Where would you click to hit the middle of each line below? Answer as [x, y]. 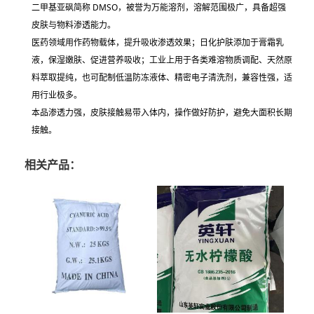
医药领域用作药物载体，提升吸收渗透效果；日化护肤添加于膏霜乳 [158, 43]
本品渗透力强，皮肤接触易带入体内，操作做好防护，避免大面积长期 [162, 113]
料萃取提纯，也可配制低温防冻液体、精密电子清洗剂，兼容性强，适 [162, 78]
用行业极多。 [57, 95]
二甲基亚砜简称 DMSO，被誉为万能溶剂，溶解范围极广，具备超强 [159, 8]
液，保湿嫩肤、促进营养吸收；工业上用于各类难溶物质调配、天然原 [162, 60]
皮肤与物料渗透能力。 [74, 25]
